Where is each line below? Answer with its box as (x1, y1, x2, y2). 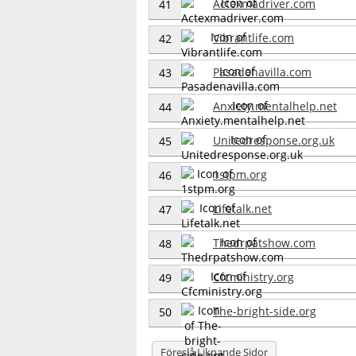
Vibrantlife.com (213, 29, 294, 45)
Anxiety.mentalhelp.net (213, 98, 337, 114)
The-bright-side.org (213, 303, 316, 319)
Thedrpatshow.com (213, 234, 315, 250)
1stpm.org (213, 166, 267, 182)
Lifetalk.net (213, 200, 272, 216)
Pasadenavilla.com (213, 64, 311, 79)
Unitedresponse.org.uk (213, 132, 335, 148)
